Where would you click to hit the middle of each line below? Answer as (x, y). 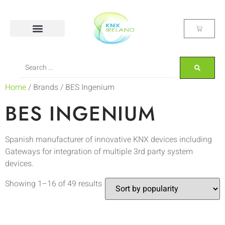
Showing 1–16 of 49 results (53, 184)
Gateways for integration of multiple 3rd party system (99, 152)
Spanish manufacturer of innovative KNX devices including (108, 140)
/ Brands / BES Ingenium (70, 87)
